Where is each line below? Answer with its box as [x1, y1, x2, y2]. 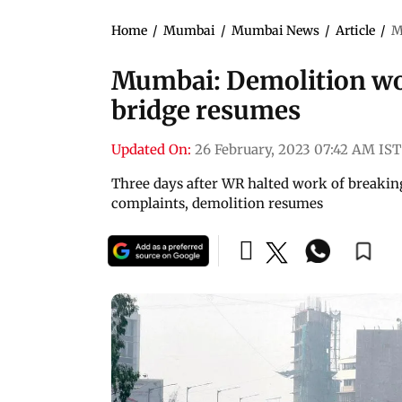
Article [336, 22, 375, 39]
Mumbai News [232, 22, 319, 39]
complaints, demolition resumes [111, 194, 323, 212]
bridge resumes [111, 93, 301, 127]
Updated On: [111, 140, 191, 158]
